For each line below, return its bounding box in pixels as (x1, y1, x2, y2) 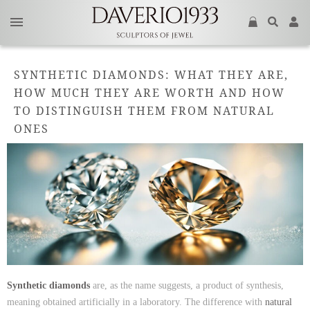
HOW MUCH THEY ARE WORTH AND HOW (14, 85, 285, 100)
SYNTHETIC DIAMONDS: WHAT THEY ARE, (14, 67, 289, 82)
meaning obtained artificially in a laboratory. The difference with (7, 296, 265, 307)
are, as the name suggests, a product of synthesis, (90, 280, 284, 291)
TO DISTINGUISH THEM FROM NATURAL (14, 103, 275, 118)
